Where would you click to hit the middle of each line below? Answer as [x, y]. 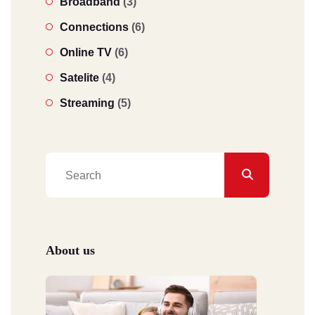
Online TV [86, 52]
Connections [94, 27]
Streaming [87, 103]
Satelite [79, 77]
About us [70, 250]
